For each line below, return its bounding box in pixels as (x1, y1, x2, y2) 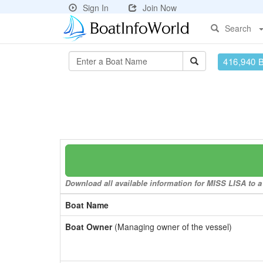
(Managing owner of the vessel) (112, 221, 232, 232)
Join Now (143, 2, 177, 14)
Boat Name (65, 199, 109, 211)
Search (225, 22, 251, 34)
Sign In (83, 2, 109, 14)
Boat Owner (65, 221, 112, 232)
